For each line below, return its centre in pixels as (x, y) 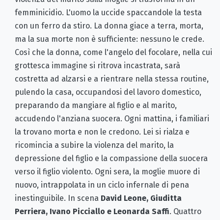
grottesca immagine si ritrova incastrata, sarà (97, 65)
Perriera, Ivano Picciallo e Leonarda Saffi (92, 211)
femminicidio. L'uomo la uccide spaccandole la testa (108, 12)
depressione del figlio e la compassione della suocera (111, 158)
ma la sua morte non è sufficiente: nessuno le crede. (110, 39)
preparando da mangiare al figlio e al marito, (96, 105)
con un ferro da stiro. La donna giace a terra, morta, (109, 26)
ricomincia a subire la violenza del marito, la (94, 145)
